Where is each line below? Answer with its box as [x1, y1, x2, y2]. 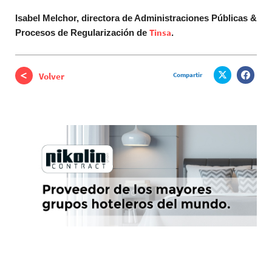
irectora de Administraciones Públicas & [87, 12, 257, 23]
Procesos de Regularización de [15, 27, 149, 38]
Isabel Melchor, [15, 12, 79, 23]
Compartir [173, 70, 202, 79]
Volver [39, 70, 64, 82]
